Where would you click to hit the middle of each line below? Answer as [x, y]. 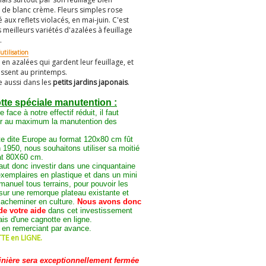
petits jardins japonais [90, 82]
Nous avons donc [109, 202]
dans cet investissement [89, 210]
